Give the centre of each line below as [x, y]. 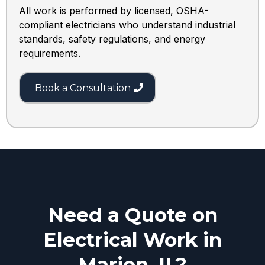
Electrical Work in [132, 240]
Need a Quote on [132, 215]
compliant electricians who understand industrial [127, 25]
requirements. [50, 54]
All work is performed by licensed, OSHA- [114, 11]
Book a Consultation [83, 88]
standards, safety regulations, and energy [112, 39]
